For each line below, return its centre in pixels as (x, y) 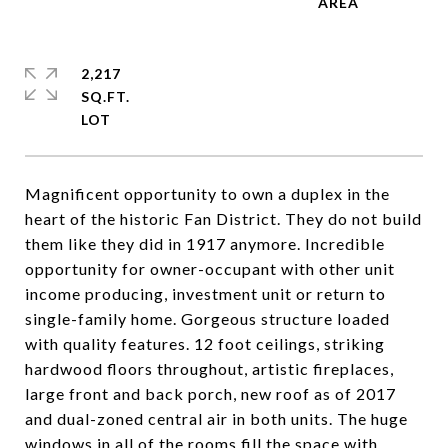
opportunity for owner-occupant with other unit (210, 268)
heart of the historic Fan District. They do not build (223, 218)
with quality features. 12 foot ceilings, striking (205, 343)
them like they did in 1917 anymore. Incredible (205, 243)
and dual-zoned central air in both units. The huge (216, 418)
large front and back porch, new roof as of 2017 (210, 393)
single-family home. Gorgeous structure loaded (207, 318)
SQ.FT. (105, 96)
